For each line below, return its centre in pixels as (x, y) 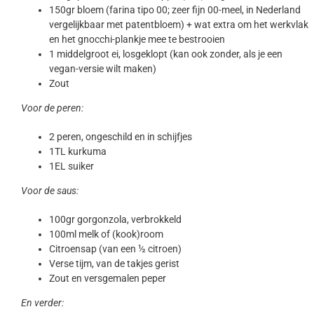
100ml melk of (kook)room (106, 234)
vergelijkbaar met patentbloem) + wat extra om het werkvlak (179, 25)
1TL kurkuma (78, 152)
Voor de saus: (50, 191)
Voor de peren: (52, 108)
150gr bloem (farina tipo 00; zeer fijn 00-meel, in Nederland (175, 10)
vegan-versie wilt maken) (103, 69)
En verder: (42, 303)
